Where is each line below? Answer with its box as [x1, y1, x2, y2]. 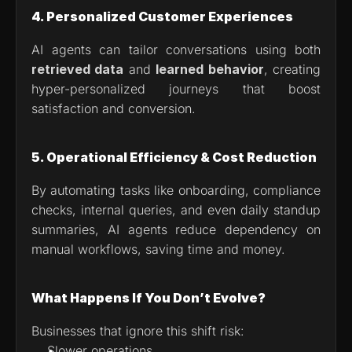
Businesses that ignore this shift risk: [31, 322, 244, 339]
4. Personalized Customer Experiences [31, 8, 293, 24]
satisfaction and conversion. [31, 100, 196, 116]
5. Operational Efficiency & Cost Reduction [31, 148, 317, 165]
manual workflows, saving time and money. [31, 240, 285, 257]
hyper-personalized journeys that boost [31, 80, 321, 97]
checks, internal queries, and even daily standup [31, 201, 321, 218]
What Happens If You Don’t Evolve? [31, 289, 266, 306]
